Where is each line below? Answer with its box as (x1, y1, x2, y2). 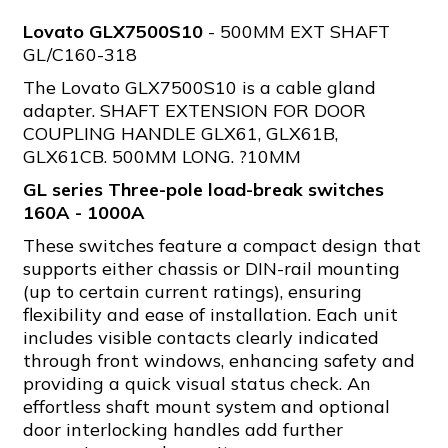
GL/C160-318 (23, 43, 137, 66)
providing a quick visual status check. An (23, 372, 371, 395)
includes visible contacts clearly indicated (23, 326, 379, 349)
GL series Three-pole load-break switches (23, 178, 384, 201)
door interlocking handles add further (23, 418, 343, 441)
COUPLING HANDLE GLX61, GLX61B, (23, 122, 338, 145)
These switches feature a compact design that (23, 234, 421, 257)
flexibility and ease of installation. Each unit (23, 303, 398, 326)
